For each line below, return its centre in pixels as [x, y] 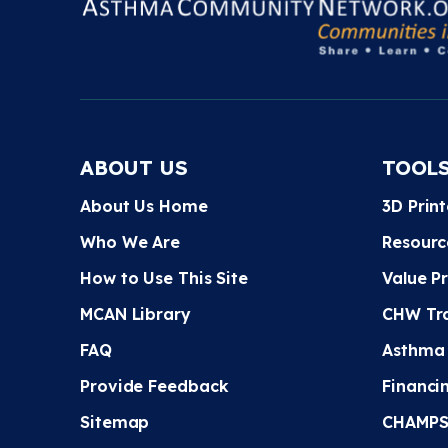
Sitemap [115, 422]
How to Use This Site [164, 278]
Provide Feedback [154, 386]
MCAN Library [135, 314]
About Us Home [144, 206]
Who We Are [130, 242]
